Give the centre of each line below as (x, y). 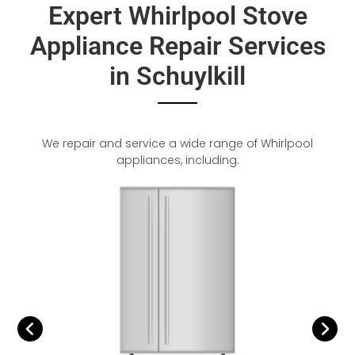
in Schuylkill (177, 76)
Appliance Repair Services (177, 46)
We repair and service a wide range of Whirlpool (177, 143)
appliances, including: (177, 160)
